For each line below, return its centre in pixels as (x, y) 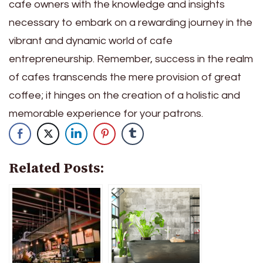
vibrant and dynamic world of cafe (91, 41)
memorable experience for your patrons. (106, 113)
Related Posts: (56, 168)
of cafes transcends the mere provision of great (125, 77)
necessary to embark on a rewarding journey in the (131, 22)
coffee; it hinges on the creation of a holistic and (124, 95)
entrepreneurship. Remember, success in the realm (131, 59)
